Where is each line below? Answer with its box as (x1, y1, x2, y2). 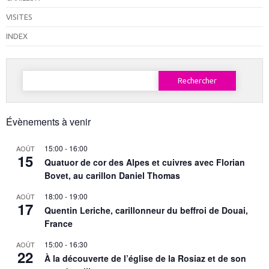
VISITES (6, 13, 32, 22)
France (44, 217, 73, 230)
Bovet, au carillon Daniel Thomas (44, 169, 180, 182)
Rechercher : (21, 68, 64, 77)
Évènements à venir (6, 115, 91, 129)
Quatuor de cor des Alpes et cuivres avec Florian (44, 156, 245, 169)
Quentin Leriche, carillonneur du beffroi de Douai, (44, 204, 248, 217)
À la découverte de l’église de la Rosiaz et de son (44, 252, 246, 265)
